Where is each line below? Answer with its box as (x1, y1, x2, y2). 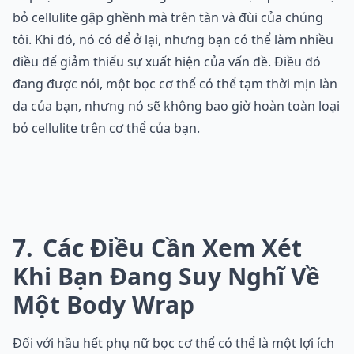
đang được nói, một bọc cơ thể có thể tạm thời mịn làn (13, 75, 337, 93)
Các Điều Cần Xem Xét (36, 232, 302, 265)
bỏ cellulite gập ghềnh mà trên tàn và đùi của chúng (13, 9, 323, 27)
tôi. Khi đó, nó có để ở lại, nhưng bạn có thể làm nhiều (13, 31, 333, 49)
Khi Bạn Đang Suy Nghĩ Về (13, 260, 320, 293)
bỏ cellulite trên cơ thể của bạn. (13, 119, 200, 137)
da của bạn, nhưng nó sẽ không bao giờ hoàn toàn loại (13, 97, 340, 115)
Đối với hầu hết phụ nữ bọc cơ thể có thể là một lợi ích (13, 334, 334, 352)
